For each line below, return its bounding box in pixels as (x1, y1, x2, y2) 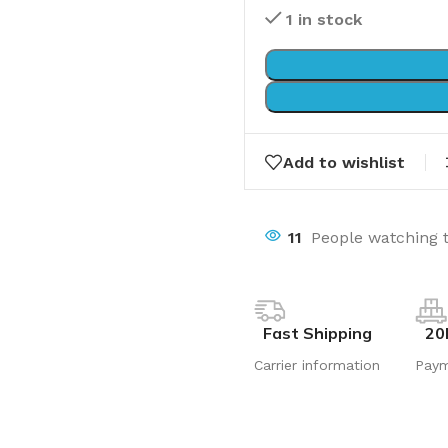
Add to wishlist (283, 152, 405, 172)
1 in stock (285, 9, 362, 29)
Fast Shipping (262, 323, 372, 343)
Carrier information (254, 357, 380, 373)
